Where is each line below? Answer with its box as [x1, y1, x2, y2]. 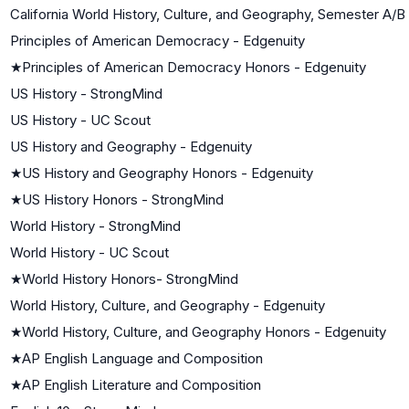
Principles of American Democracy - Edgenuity [10, 31, 305, 49]
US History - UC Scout [10, 110, 151, 129]
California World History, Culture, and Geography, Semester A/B [10, 5, 405, 23]
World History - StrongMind [10, 216, 181, 235]
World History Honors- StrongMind [22, 269, 238, 288]
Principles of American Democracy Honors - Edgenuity [22, 58, 366, 76]
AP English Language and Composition [22, 349, 263, 367]
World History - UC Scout [10, 243, 169, 261]
